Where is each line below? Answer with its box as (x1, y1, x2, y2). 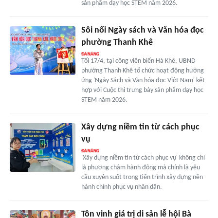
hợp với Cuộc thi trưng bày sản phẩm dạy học (81, 86, 203, 94)
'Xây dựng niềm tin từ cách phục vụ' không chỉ (81, 154, 205, 162)
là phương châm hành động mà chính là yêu (81, 163, 200, 171)
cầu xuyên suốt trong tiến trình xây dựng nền (81, 173, 203, 181)
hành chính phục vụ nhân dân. (81, 183, 162, 191)
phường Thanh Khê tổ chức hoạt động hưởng (81, 67, 204, 74)
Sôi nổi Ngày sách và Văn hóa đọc (81, 25, 204, 35)
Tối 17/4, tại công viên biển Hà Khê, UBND (81, 57, 196, 65)
